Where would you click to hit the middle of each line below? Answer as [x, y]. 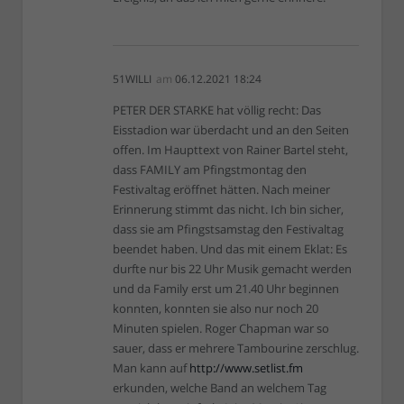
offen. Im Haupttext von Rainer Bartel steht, [230, 150]
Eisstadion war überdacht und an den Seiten [231, 130]
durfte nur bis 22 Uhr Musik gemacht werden [232, 269]
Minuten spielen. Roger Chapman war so [221, 328]
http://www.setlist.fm [246, 368]
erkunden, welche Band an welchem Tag [220, 388]
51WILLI [132, 79]
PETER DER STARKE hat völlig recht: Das [217, 110]
